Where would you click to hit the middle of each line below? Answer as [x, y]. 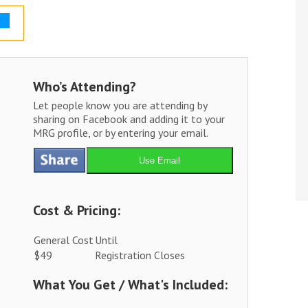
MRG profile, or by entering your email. [120, 133]
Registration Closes [140, 255]
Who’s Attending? [84, 87]
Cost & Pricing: [76, 211]
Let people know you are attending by [120, 106]
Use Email [160, 161]
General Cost [63, 240]
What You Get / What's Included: [130, 285]
